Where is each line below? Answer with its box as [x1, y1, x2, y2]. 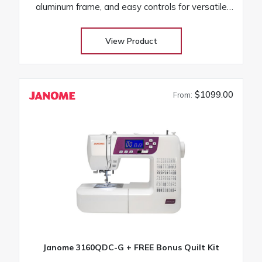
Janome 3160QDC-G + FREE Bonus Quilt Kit [43, 242, 219, 253]
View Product [105, 35, 157, 46]
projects [115, 13, 147, 25]
